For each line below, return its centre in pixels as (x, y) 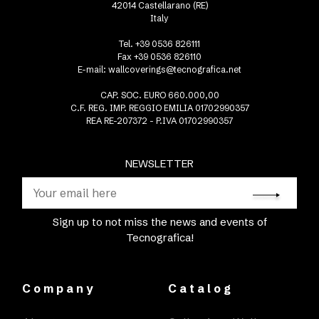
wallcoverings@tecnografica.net (175, 70)
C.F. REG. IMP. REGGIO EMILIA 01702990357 (159, 108)
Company (59, 289)
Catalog (201, 289)
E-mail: (93, 70)
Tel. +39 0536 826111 (159, 44)
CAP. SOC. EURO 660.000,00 (159, 95)
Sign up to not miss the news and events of (159, 222)
